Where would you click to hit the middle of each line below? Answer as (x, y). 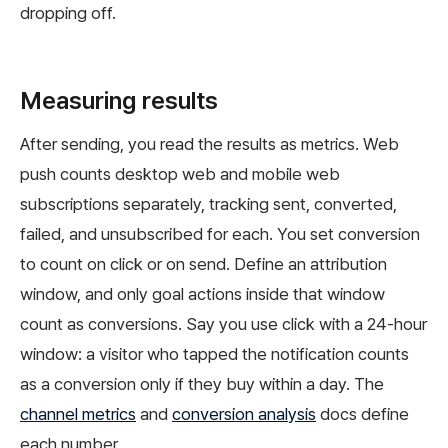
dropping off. (68, 13)
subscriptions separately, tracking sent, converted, (208, 204)
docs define (362, 414)
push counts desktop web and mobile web (180, 174)
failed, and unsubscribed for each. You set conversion (220, 234)
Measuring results (119, 101)
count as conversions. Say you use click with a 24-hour (223, 324)
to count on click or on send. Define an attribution (203, 264)
